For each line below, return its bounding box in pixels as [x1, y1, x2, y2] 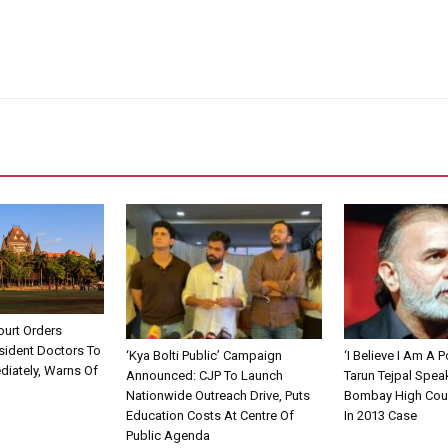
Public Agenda [126, 427, 210, 443]
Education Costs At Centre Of [126, 407, 294, 423]
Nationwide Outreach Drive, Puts [126, 387, 310, 403]
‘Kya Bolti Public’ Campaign [126, 347, 282, 363]
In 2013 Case [344, 407, 417, 423]
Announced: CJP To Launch [126, 367, 283, 383]
